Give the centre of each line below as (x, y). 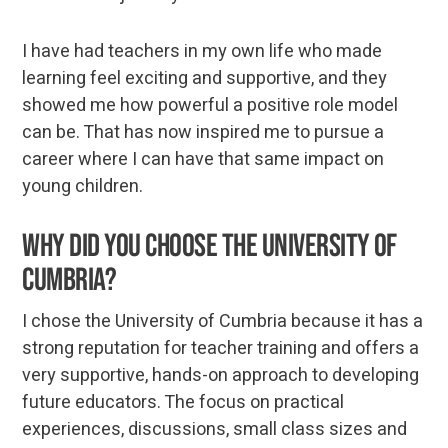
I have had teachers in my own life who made (202, 51)
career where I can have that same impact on (203, 159)
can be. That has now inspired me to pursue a (203, 132)
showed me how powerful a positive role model (210, 105)
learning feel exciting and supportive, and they (205, 78)
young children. (83, 186)
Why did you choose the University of (209, 246)
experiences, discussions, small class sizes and (215, 429)
